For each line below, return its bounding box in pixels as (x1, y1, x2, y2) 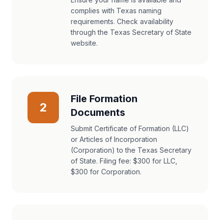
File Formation (71, 93, 137, 105)
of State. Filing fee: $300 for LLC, (71, 157, 177, 165)
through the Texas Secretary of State (71, 28, 192, 36)
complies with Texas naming (71, 6, 162, 15)
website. (71, 39, 98, 47)
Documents (71, 107, 125, 118)
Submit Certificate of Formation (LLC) (71, 124, 189, 133)
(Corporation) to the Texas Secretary (71, 146, 192, 154)
